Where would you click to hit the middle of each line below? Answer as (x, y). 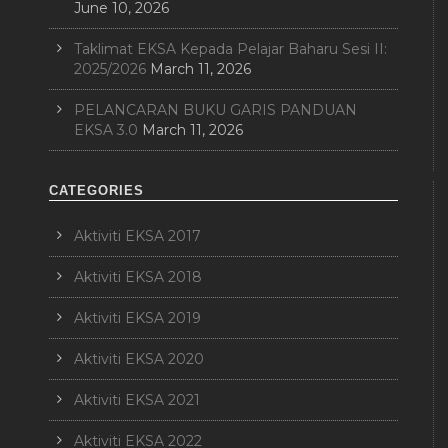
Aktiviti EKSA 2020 (139, 359)
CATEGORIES (96, 191)
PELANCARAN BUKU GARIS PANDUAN (215, 110)
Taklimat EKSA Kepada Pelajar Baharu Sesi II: (230, 49)
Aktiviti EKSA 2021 (137, 400)
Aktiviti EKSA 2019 (137, 318)
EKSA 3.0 (106, 130)
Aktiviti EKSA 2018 (138, 277)
